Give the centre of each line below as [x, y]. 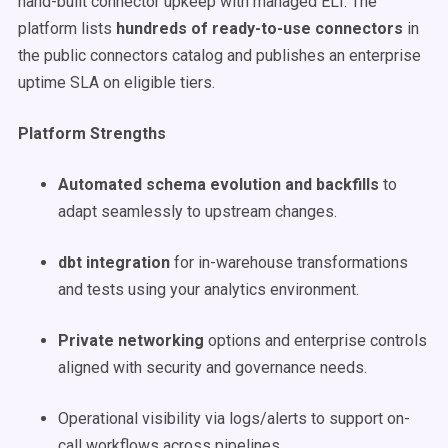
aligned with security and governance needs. [212, 367]
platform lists [67, 28]
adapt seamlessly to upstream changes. [197, 211]
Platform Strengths [92, 133]
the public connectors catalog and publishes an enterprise [219, 55]
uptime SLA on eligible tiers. [116, 82]
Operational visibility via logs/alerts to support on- [234, 418]
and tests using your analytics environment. [208, 289]
